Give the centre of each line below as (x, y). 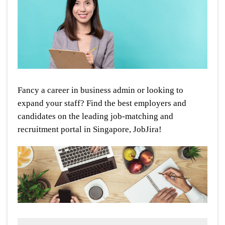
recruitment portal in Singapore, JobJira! (90, 130)
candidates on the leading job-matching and (95, 117)
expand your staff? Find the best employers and (102, 103)
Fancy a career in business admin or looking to (100, 90)
